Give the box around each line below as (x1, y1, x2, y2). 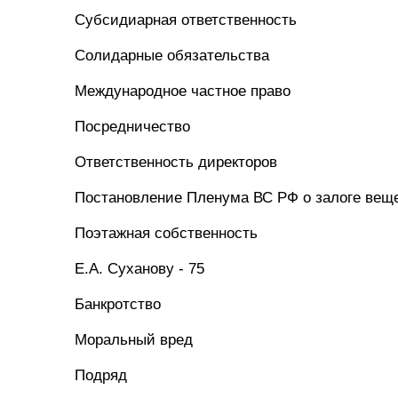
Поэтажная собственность (75, 225, 258, 242)
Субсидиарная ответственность (75, 12, 297, 28)
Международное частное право (75, 83, 291, 99)
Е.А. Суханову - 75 (75, 260, 204, 277)
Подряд (75, 367, 127, 384)
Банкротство (75, 296, 161, 313)
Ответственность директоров (75, 154, 277, 171)
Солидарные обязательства (75, 47, 269, 64)
